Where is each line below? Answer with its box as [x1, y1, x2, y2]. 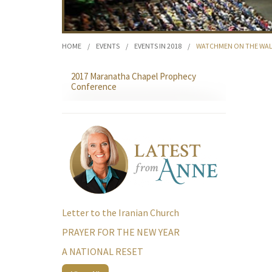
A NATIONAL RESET [62, 245, 143, 257]
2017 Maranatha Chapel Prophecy [71, 70, 196, 82]
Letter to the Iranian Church [62, 206, 179, 219]
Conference [71, 81, 117, 92]
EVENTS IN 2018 [134, 41, 182, 50]
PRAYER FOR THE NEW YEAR [62, 226, 180, 238]
